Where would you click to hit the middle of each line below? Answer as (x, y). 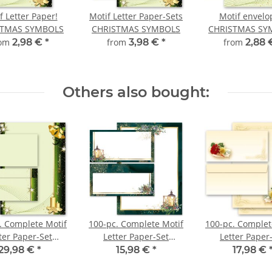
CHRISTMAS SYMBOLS (136, 29)
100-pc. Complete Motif (136, 224)
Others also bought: (136, 92)
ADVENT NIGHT (136, 250)
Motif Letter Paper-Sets (136, 16)
